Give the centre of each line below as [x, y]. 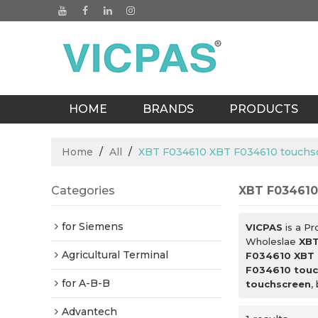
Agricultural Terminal [115, 255]
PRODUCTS [264, 109]
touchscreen [278, 284]
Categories [83, 191]
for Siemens [93, 226]
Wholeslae [272, 241]
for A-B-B [86, 283]
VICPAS [264, 227]
